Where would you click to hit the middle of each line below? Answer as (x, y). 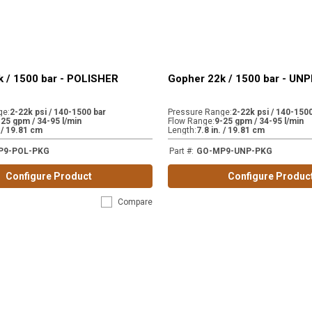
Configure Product (49, 176)
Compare (135, 202)
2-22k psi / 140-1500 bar (58, 112)
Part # (180, 151)
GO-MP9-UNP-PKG (234, 151)
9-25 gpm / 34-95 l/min (259, 121)
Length (181, 130)
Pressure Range (198, 112)
